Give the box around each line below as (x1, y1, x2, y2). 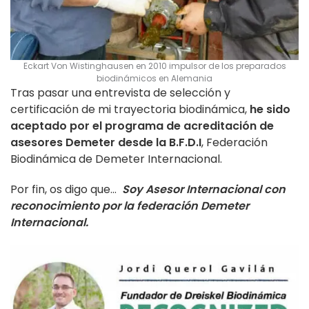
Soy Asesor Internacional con (122, 181, 286, 197)
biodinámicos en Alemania (97, 72, 212, 84)
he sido (250, 101, 290, 117)
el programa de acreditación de (92, 117, 274, 134)
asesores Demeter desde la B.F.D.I (10, 134, 201, 150)
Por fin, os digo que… (10, 181, 122, 197)
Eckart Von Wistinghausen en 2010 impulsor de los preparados (23, 59, 286, 72)
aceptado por (10, 117, 92, 134)
